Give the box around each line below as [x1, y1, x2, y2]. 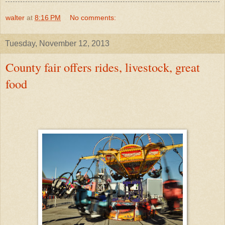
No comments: [70, 13, 117, 22]
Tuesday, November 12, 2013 [5, 39, 109, 48]
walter [6, 13, 25, 22]
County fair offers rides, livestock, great [6, 58, 200, 75]
